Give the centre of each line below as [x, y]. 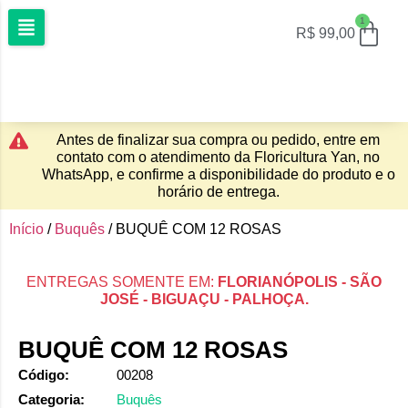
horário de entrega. [218, 192]
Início [26, 229]
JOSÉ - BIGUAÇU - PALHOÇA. [204, 299]
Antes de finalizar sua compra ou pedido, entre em [219, 140]
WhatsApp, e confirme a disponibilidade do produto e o [218, 174]
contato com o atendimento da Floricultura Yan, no [219, 157]
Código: [44, 375]
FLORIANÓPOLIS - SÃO [300, 282]
